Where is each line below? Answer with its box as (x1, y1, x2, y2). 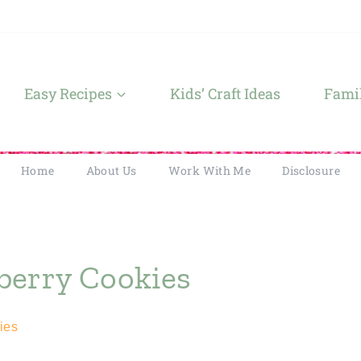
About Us (85, 163, 137, 179)
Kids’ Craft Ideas (170, 84, 280, 103)
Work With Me (168, 163, 251, 179)
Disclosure (282, 163, 341, 179)
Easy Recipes (24, 84, 112, 103)
